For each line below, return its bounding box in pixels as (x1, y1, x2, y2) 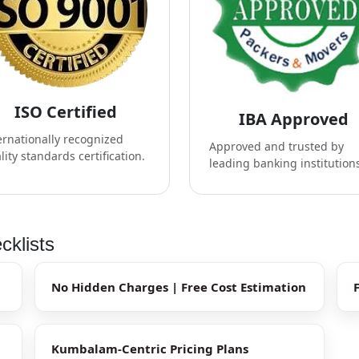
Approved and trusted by (209, 139, 344, 155)
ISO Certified (14, 100, 117, 123)
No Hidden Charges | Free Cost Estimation (51, 278, 306, 295)
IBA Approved (239, 108, 349, 131)
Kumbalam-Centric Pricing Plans (51, 340, 248, 357)
